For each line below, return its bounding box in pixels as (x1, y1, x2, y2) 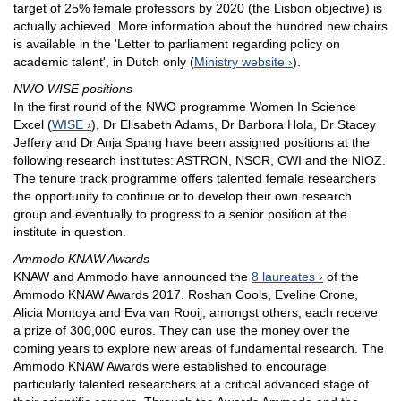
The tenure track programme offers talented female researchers (13, 171, 376, 186)
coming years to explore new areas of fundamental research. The (13, 341, 384, 356)
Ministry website (194, 55, 285, 70)
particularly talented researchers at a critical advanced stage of (13, 377, 369, 392)
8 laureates (252, 269, 315, 285)
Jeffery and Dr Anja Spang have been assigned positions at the (13, 135, 370, 150)
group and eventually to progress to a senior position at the (13, 207, 347, 222)
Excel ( (13, 117, 52, 132)
